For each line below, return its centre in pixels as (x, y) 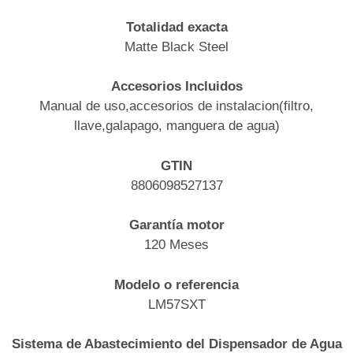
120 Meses (176, 245)
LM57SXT (176, 304)
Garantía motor (176, 225)
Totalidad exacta (176, 27)
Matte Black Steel (176, 46)
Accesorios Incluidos (176, 87)
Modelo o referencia (176, 284)
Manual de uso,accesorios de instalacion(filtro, (176, 106)
